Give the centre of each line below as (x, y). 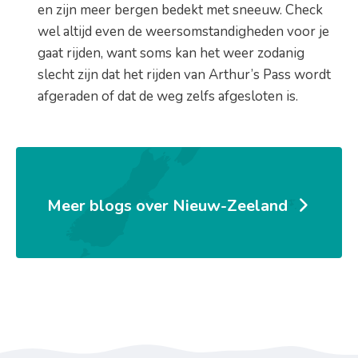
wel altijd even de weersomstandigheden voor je (184, 31)
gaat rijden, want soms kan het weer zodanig (171, 53)
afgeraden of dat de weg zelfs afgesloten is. (168, 96)
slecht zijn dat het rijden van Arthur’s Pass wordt (185, 74)
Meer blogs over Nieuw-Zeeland (167, 205)
